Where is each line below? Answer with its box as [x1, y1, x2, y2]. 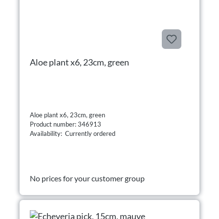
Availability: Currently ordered [30, 129, 115, 137]
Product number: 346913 [30, 120, 103, 128]
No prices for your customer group [30, 173, 145, 183]
